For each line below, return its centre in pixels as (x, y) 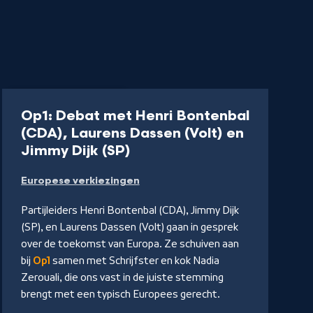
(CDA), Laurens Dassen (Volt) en (132, 134)
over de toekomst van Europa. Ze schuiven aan (130, 244)
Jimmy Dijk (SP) (75, 151)
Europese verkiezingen (80, 181)
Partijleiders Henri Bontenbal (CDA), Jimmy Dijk (130, 211)
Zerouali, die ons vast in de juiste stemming (122, 278)
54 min (104, 100)
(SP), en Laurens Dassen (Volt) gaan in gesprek (129, 227)
